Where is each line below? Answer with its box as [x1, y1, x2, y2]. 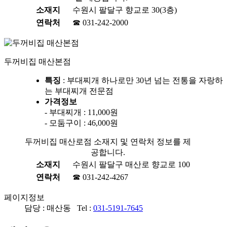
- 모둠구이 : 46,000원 [45, 118, 118, 127]
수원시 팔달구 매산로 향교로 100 [72, 160, 190, 169]
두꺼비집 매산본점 [4, 57, 71, 66]
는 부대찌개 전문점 [45, 86, 113, 95]
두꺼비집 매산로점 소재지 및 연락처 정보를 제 [25, 137, 191, 146]
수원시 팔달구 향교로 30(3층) [72, 5, 177, 14]
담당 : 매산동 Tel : [24, 203, 93, 212]
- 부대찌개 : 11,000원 [45, 107, 118, 117]
